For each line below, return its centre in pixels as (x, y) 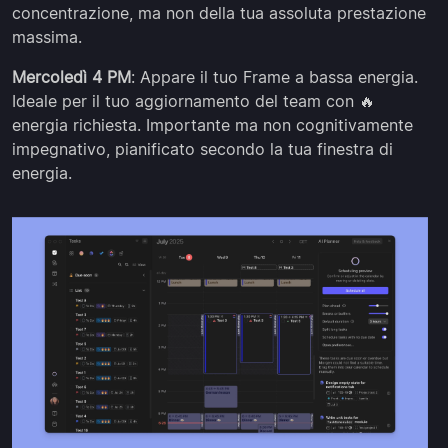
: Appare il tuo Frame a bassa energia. (274, 76)
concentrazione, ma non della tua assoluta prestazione (219, 12)
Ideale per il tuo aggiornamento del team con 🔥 (193, 100)
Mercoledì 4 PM (71, 76)
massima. (47, 36)
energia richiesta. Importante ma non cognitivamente (212, 124)
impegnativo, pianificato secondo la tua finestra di (202, 148)
